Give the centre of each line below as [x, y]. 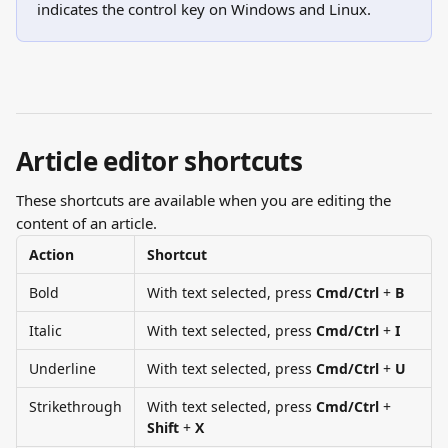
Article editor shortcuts [159, 161]
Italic [45, 330]
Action [51, 254]
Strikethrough [75, 406]
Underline [62, 368]
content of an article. [86, 223]
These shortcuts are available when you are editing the [205, 200]
